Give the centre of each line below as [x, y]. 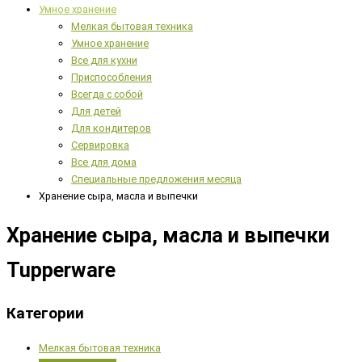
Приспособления [112, 77]
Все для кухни [104, 60]
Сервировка [100, 145]
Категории [45, 314]
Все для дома [104, 162]
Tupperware [61, 270]
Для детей [96, 111]
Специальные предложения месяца [156, 179]
